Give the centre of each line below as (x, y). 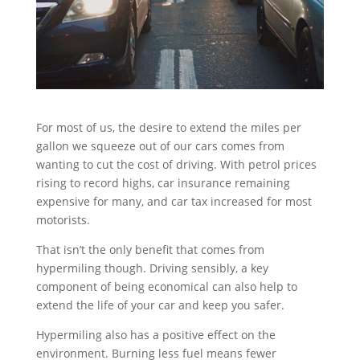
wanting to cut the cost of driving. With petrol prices (176, 164)
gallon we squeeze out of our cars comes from (160, 146)
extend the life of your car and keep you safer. (162, 305)
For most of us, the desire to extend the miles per (168, 127)
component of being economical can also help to (166, 286)
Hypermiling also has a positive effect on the (155, 335)
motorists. (64, 220)
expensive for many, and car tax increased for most (174, 201)
